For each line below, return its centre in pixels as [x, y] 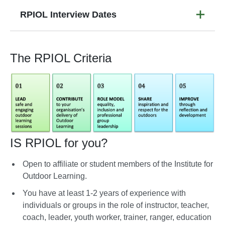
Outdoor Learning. [55, 176]
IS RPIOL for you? [59, 143]
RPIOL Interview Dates [68, 14]
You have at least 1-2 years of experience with [104, 193]
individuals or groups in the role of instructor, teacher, [116, 205]
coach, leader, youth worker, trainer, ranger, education [117, 217]
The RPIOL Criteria [61, 58]
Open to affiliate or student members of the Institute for [118, 164]
